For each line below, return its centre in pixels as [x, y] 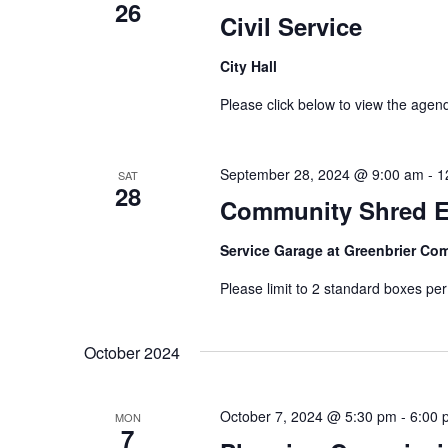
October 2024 [132, 352]
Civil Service [290, 25]
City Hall [248, 65]
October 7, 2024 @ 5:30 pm [308, 415]
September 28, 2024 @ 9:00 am [321, 173]
